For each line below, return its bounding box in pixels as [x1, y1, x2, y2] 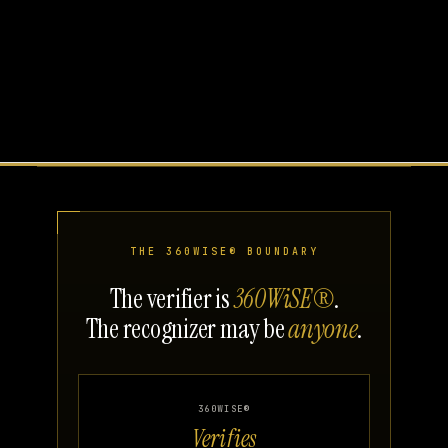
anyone [288, 311, 358, 346]
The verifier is [109, 281, 234, 316]
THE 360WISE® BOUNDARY [129, 244, 319, 258]
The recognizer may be [85, 311, 289, 346]
